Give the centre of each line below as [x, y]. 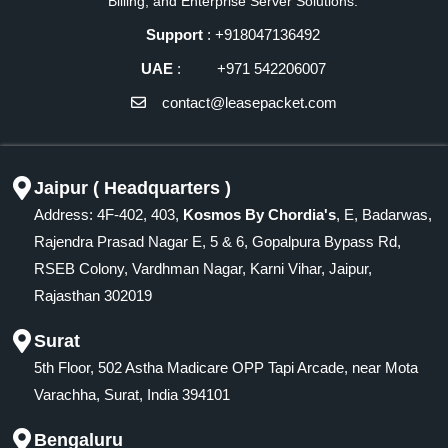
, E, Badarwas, [384, 214]
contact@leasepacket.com [250, 102]
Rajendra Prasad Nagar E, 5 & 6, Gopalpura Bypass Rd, [217, 241]
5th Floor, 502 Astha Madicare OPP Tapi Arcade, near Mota [226, 367]
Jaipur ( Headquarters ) [132, 187]
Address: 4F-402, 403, [108, 214]
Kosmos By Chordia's [259, 214]
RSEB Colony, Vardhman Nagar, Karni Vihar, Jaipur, [203, 268]
